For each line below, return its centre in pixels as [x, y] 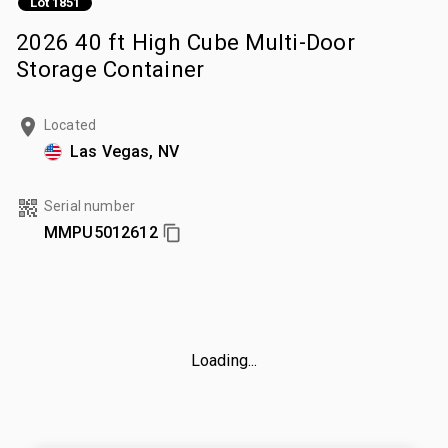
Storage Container [110, 68]
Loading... [224, 360]
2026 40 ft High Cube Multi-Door [185, 41]
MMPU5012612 [101, 232]
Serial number [89, 205]
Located [70, 124]
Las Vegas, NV [124, 151]
